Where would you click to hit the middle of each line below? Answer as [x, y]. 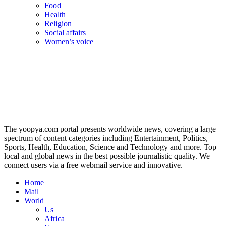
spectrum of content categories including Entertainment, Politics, [106, 138]
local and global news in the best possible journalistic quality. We [107, 156]
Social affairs [65, 33]
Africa [54, 219]
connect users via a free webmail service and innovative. [93, 165]
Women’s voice [69, 42]
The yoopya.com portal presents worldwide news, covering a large [110, 129]
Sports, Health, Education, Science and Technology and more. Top [110, 147]
